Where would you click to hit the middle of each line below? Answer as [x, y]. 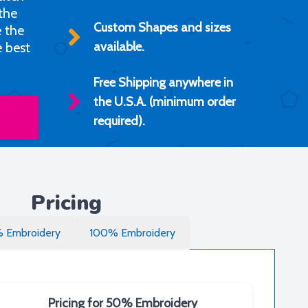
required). [119, 121]
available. [119, 47]
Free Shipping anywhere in [163, 82]
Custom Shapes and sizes [162, 27]
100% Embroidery [132, 233]
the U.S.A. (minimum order [165, 102]
